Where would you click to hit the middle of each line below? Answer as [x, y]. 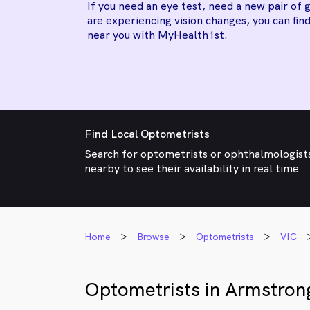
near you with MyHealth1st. [157, 35]
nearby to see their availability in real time [192, 168]
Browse [153, 237]
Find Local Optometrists [147, 134]
